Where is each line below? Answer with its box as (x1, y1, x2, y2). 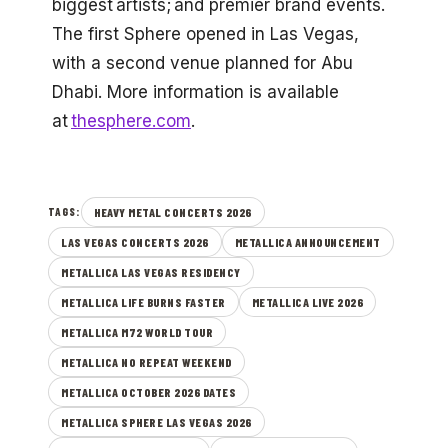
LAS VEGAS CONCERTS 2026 (61, 234, 209, 249)
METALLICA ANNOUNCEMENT (234, 234, 381, 249)
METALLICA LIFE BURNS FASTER (61, 294, 226, 309)
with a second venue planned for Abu (52, 52, 353, 73)
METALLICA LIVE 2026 (251, 294, 363, 309)
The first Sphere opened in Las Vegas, (52, 23, 359, 44)
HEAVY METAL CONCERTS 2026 (94, 204, 252, 219)
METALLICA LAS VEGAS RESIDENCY (61, 264, 241, 279)
